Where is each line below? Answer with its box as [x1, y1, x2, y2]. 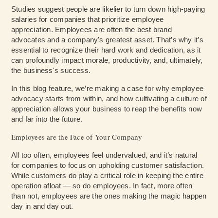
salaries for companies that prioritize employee [11, 15, 164, 24]
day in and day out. [11, 202, 73, 211]
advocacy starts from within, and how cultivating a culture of [11, 94, 207, 103]
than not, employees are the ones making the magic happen [11, 192, 207, 200]
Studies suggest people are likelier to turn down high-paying [11, 5, 205, 14]
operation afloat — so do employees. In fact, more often [11, 182, 193, 190]
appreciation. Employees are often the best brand [11, 25, 172, 34]
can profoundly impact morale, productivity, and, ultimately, [11, 56, 203, 65]
